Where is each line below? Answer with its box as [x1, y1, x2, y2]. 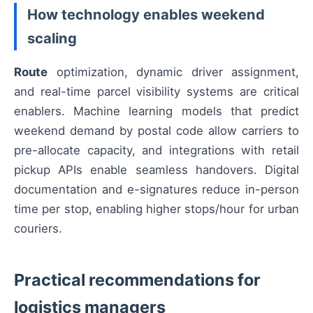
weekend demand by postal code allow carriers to [14, 123, 299, 138]
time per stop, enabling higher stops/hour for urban [14, 201, 299, 216]
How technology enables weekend [27, 5, 265, 23]
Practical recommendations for [14, 269, 261, 290]
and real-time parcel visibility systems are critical [14, 84, 299, 99]
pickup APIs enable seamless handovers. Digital [14, 162, 299, 177]
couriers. [14, 221, 62, 235]
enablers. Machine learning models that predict [14, 103, 299, 118]
